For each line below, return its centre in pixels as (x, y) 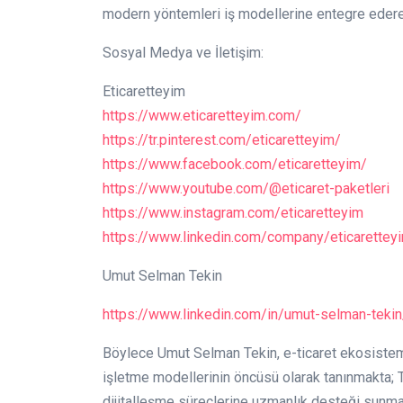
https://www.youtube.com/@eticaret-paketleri (246, 188)
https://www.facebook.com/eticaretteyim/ (235, 164)
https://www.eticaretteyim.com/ (202, 116)
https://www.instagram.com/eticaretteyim (233, 213)
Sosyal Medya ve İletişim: (183, 53)
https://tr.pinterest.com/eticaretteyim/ (222, 140)
